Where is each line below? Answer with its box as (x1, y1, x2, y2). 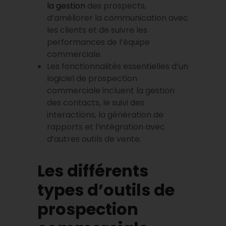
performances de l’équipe (47, 36, 150, 48)
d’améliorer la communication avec (47, 12, 189, 24)
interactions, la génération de (47, 108, 164, 121)
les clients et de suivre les (47, 24, 148, 36)
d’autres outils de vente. (47, 133, 142, 145)
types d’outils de (37, 178, 175, 201)
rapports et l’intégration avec (47, 121, 165, 133)
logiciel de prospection (47, 72, 138, 84)
